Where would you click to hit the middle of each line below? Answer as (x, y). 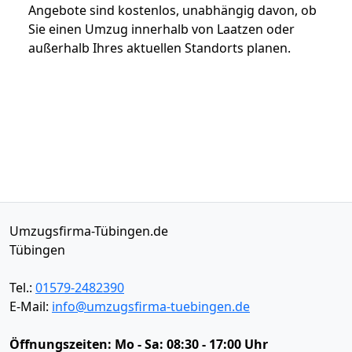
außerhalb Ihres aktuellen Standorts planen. (159, 48)
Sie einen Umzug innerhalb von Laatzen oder (161, 29)
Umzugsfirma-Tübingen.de (89, 231)
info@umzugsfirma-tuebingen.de (151, 306)
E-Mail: (31, 306)
